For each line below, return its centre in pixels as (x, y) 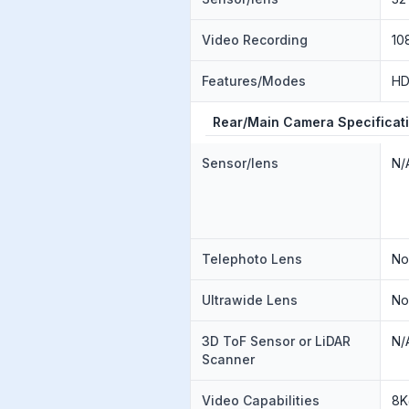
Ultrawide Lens (250, 300)
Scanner (228, 359)
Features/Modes (254, 81)
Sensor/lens (240, 163)
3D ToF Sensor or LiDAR (276, 341)
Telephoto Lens (252, 259)
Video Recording (255, 40)
